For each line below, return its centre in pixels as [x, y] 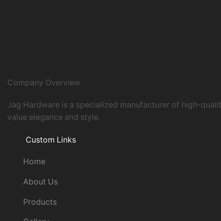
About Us [40, 182]
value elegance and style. [54, 117]
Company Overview [44, 83]
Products [40, 202]
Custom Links [51, 140]
